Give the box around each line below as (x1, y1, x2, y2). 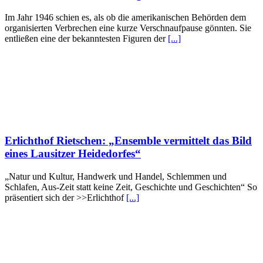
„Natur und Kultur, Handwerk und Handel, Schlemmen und (5, 171, 227, 181)
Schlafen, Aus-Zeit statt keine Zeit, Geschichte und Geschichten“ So (5, 181, 257, 192)
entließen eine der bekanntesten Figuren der (5, 33, 168, 44)
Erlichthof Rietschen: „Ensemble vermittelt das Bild (5, 134, 252, 147)
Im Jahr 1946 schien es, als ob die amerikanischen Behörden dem (5, 12, 246, 23)
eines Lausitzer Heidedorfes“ (5, 147, 141, 160)
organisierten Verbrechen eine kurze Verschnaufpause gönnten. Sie (5, 23, 251, 33)
